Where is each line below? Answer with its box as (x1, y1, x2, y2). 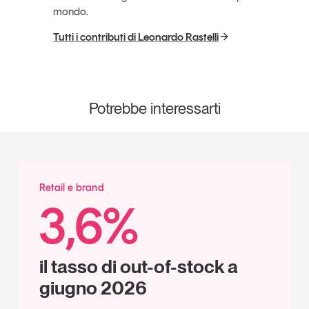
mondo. (52, 4, 88, 18)
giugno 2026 (39, 276, 147, 299)
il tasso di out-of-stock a (39, 255, 238, 278)
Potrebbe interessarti (88, 99, 221, 117)
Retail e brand (39, 181, 105, 194)
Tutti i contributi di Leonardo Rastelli (52, 30, 219, 43)
